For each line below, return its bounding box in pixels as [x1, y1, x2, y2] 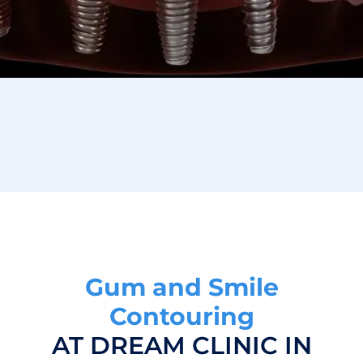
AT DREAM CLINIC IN [51, 331, 312, 361]
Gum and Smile [84, 272, 279, 303]
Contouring [109, 301, 254, 332]
